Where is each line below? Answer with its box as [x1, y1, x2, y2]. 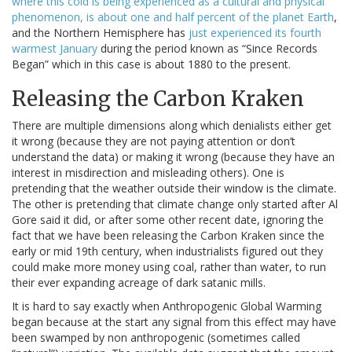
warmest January [12, 41, 97, 57]
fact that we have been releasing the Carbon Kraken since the [12, 228, 324, 244]
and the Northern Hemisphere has [12, 25, 189, 41]
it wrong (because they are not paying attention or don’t [12, 134, 295, 149]
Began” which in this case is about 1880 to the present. [12, 57, 291, 72]
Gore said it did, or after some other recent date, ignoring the [12, 212, 324, 228]
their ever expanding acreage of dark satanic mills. [12, 275, 266, 291]
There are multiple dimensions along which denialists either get [12, 118, 332, 134]
